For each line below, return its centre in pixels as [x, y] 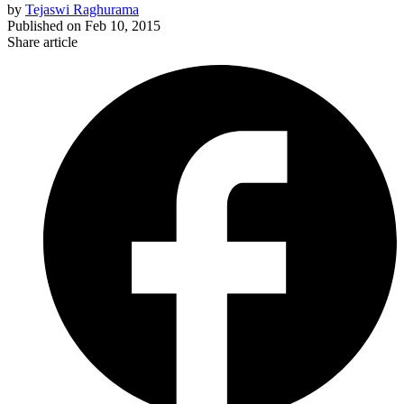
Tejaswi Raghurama [82, 10]
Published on [44, 26]
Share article [42, 42]
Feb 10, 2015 [123, 26]
